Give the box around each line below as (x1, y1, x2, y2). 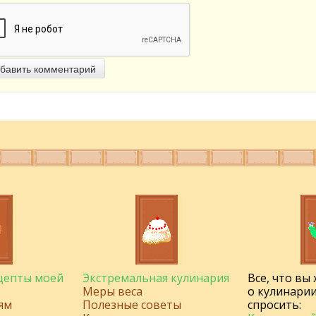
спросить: (248, 296, 301, 312)
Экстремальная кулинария (83, 269, 229, 286)
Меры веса (83, 283, 142, 299)
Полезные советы (83, 296, 181, 312)
